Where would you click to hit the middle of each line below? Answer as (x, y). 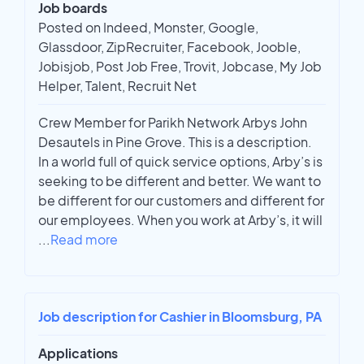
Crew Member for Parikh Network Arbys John (173, 123)
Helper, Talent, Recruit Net (117, 86)
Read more (84, 240)
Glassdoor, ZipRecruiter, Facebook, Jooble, (169, 47)
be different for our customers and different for (181, 201)
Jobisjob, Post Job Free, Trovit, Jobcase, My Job (180, 67)
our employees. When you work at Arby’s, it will (180, 220)
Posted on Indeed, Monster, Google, (148, 28)
